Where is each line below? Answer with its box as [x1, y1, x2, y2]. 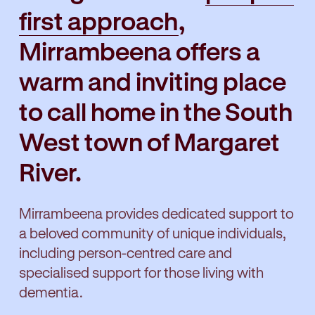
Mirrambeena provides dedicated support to [19, 204, 294, 221]
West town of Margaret [19, 127, 280, 157]
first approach [19, 6, 179, 36]
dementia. [19, 283, 83, 300]
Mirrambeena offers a [19, 36, 260, 66]
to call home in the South [19, 96, 292, 127]
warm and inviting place [19, 66, 286, 96]
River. [19, 157, 82, 187]
